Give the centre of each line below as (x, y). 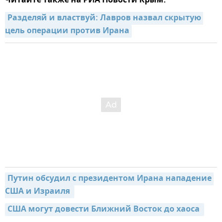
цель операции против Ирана (67, 31)
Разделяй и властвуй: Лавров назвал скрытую (104, 18)
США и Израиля (38, 192)
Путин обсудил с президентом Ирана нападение (110, 179)
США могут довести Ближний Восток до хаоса (105, 209)
